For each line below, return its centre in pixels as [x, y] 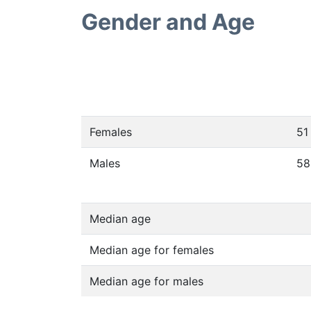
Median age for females [152, 250]
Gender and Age [168, 22]
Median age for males [146, 281]
